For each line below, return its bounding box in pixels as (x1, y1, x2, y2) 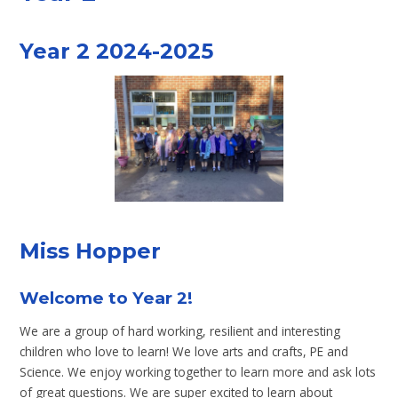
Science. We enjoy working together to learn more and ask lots (20, 362, 377, 380)
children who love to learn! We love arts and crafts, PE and (20, 342, 349, 360)
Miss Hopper (20, 238, 162, 265)
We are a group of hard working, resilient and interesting (20, 322, 341, 339)
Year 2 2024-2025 (20, 37, 214, 64)
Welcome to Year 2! (20, 288, 194, 309)
